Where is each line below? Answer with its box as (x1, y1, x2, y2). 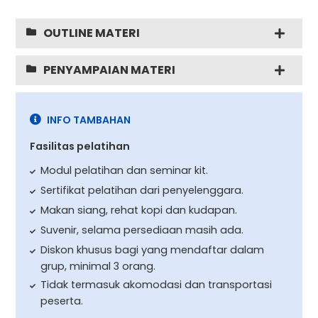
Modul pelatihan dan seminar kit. (40, 163, 209, 177)
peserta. (40, 293, 84, 308)
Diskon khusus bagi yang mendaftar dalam (40, 242, 265, 257)
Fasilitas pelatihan (30, 138, 131, 153)
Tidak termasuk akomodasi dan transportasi (40, 277, 273, 292)
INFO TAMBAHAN (45, 112, 131, 127)
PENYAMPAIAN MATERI (43, 61, 176, 78)
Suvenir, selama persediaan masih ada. (40, 222, 244, 237)
